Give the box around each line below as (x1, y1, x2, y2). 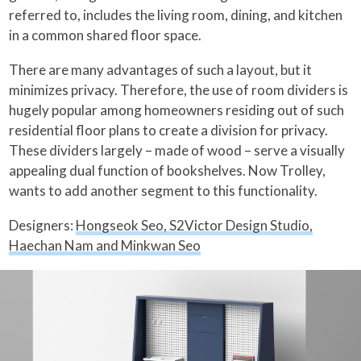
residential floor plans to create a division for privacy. (9, 122, 329, 139)
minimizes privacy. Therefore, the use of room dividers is (9, 81, 349, 99)
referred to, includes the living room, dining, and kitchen (9, 6, 343, 24)
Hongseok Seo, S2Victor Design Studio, (76, 217, 313, 234)
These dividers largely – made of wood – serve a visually (9, 142, 346, 160)
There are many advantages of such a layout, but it (9, 61, 313, 79)
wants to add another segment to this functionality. (9, 182, 318, 200)
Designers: (9, 217, 77, 234)
